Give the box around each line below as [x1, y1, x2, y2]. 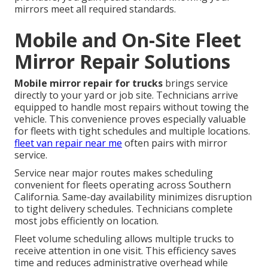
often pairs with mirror [122, 136, 227, 150]
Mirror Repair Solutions [14, 48, 230, 74]
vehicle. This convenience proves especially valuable [14, 112, 246, 126]
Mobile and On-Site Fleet [14, 26, 241, 53]
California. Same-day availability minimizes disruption [14, 190, 252, 203]
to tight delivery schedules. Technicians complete [14, 202, 233, 215]
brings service [163, 76, 228, 90]
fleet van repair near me [14, 136, 122, 150]
